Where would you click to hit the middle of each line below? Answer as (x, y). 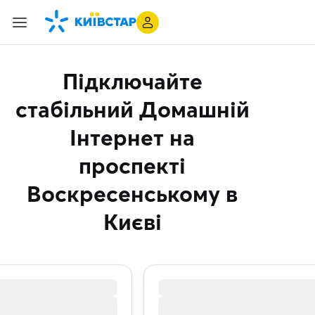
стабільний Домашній (132, 109)
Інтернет (117, 137)
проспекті (132, 166)
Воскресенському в (132, 194)
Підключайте (132, 81)
